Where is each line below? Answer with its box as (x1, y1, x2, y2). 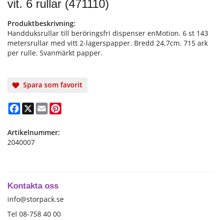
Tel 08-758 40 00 (7, 209, 61, 219)
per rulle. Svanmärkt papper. (7, 48, 103, 58)
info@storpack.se (7, 194, 64, 204)
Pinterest (61, 102, 91, 111)
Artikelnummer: (7, 128, 60, 137)
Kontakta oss (7, 181, 58, 191)
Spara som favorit (19, 80, 83, 90)
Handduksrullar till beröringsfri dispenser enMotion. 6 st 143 (7, 28, 208, 38)
